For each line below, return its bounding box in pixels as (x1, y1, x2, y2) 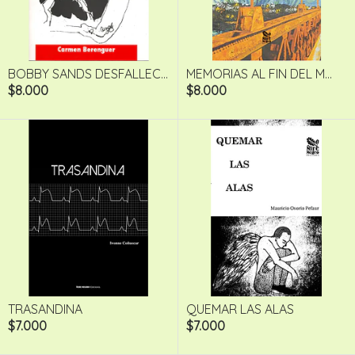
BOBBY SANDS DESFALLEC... (8, 65, 168, 82)
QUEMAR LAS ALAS (185, 301, 294, 318)
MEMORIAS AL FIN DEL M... (185, 65, 332, 82)
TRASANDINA (8, 301, 82, 318)
